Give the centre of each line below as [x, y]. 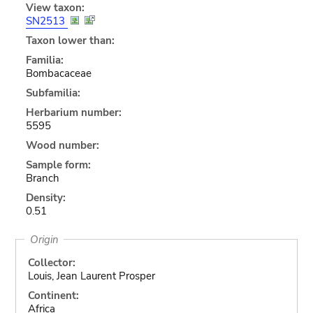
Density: [45, 197]
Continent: [53, 295]
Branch [42, 178]
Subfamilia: [53, 93]
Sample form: [58, 165]
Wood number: [62, 145]
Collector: [51, 262]
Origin [44, 239]
